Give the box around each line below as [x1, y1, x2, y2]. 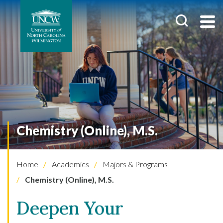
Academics [50, 159, 89, 169]
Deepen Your [16, 197, 123, 220]
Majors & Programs [101, 159, 168, 169]
